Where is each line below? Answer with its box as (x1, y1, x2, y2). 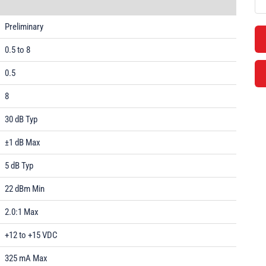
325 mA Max (5, 253, 47, 264)
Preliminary (5, 21, 43, 32)
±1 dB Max (5, 137, 40, 148)
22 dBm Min (5, 183, 45, 194)
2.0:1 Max (5, 207, 39, 217)
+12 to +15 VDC (5, 230, 58, 240)
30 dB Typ (5, 114, 37, 125)
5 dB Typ (5, 160, 33, 171)
